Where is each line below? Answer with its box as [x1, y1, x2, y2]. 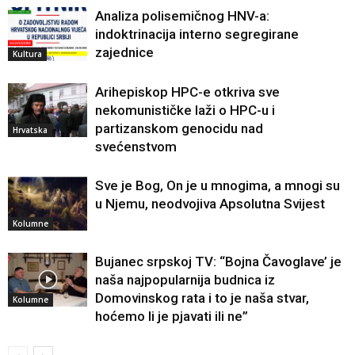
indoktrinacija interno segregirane [95, 25, 299, 42]
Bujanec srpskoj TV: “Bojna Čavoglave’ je [95, 253, 342, 269]
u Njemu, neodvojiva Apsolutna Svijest [95, 195, 325, 212]
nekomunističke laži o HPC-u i [95, 101, 275, 118]
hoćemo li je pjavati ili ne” [95, 307, 248, 324]
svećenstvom [95, 138, 177, 155]
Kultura [13, 48, 42, 60]
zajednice [95, 44, 154, 60]
